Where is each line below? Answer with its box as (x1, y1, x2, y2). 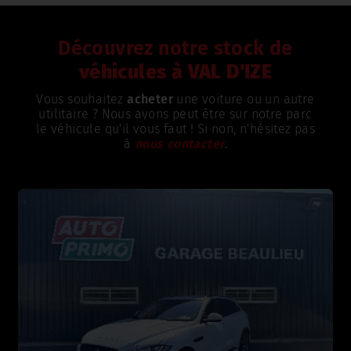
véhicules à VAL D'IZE (78, 60, 273, 84)
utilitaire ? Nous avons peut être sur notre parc (38, 107, 313, 121)
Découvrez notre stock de (58, 37, 293, 60)
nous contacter (134, 136, 225, 151)
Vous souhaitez (36, 92, 128, 107)
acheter (127, 92, 174, 107)
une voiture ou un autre (173, 92, 315, 107)
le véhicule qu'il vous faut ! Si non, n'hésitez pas (35, 121, 316, 136)
